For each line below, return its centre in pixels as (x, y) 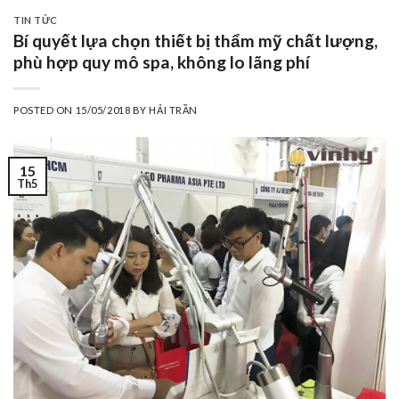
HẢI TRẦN (173, 110)
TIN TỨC (36, 20)
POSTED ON (45, 110)
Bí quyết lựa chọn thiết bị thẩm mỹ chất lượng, (195, 41)
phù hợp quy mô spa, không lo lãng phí (162, 62)
